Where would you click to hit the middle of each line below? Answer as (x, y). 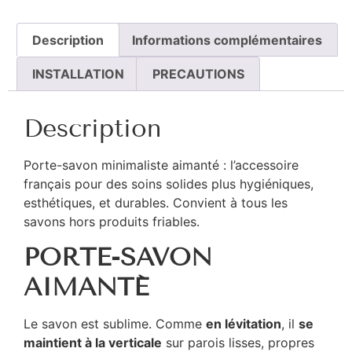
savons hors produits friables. (112, 221)
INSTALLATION (79, 74)
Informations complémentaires (227, 40)
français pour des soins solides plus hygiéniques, (169, 183)
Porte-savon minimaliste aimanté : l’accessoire (161, 165)
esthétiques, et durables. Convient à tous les (156, 202)
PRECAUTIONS (198, 74)
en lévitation (244, 324)
